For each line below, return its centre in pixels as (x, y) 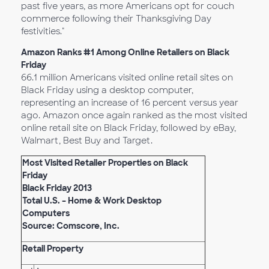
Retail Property (53, 249)
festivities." (43, 31)
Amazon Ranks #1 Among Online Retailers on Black (125, 52)
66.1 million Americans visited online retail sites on (127, 77)
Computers (46, 213)
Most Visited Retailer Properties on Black (105, 163)
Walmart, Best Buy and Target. (87, 141)
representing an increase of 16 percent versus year (130, 103)
